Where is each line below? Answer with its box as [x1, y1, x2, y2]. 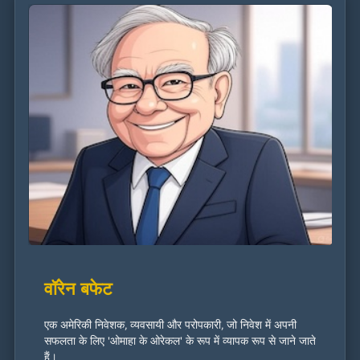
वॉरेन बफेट [44, 276, 112, 301]
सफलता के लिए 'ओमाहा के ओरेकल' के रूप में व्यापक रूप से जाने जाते [44, 333, 316, 348]
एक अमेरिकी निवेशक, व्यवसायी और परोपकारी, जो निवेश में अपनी [44, 317, 297, 332]
